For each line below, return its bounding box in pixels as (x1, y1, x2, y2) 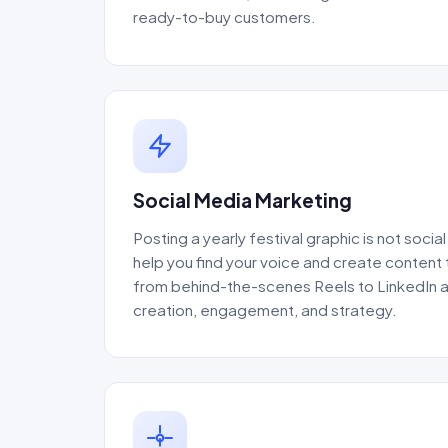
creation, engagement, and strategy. (133, 299, 397, 319)
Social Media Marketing (133, 187, 352, 212)
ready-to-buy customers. (133, 6, 316, 26)
